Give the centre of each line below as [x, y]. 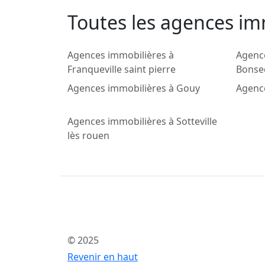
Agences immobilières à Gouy [134, 88]
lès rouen [88, 136]
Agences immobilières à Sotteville [142, 122]
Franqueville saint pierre [122, 70]
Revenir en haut [103, 257]
